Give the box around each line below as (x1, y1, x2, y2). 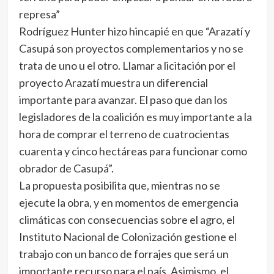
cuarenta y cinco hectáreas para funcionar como (18, 144, 247, 158)
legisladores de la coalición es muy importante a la (18, 110, 252, 124)
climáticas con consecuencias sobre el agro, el (18, 213, 235, 226)
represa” (18, 7, 60, 21)
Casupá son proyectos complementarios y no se (18, 42, 243, 55)
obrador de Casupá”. (18, 161, 114, 175)
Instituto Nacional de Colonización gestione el (18, 230, 237, 243)
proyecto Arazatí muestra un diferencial (18, 76, 208, 89)
